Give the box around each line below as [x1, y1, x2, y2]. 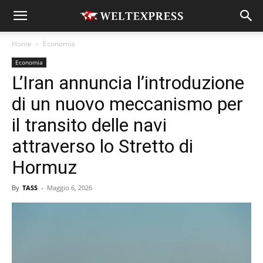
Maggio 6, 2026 [47, 183, 92, 192]
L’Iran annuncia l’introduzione [12, 72, 244, 94]
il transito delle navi [12, 114, 167, 136]
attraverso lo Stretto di [12, 135, 193, 157]
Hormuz [12, 156, 77, 178]
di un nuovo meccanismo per [12, 93, 243, 115]
